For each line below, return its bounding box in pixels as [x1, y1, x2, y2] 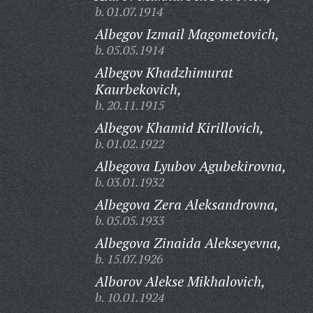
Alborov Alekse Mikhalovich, [94, 272, 265, 291]
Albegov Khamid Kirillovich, [94, 118, 264, 137]
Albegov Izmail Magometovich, [94, 24, 279, 43]
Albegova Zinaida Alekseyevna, [94, 233, 282, 252]
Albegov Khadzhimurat [94, 63, 233, 82]
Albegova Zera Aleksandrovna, [94, 195, 279, 214]
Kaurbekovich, [94, 80, 182, 99]
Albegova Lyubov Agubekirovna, [94, 156, 286, 175]
